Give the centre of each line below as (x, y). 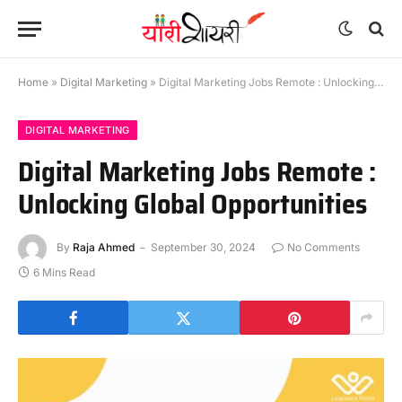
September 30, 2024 (203, 248)
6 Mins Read (64, 272)
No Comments (323, 248)
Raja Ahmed (104, 248)
